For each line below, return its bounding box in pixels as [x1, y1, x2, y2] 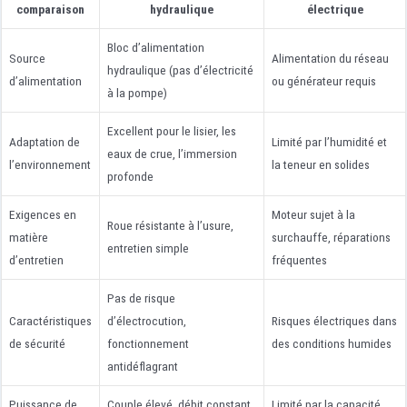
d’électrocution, [107, 313, 186, 329]
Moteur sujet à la [272, 207, 355, 223]
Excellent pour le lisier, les [107, 124, 236, 139]
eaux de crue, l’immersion [107, 146, 237, 162]
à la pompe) [107, 85, 167, 101]
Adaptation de [9, 134, 80, 150]
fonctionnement [107, 336, 189, 352]
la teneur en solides [272, 157, 370, 173]
